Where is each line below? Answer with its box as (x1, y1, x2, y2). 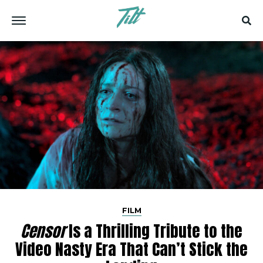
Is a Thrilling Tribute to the (65, 219, 242, 243)
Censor (21, 219, 65, 243)
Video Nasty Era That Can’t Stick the (15, 237, 248, 261)
